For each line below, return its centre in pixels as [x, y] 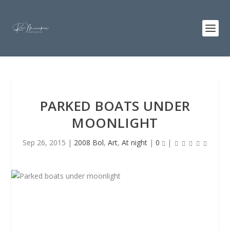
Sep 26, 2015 [44, 142]
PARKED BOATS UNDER [115, 106]
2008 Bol [89, 142]
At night [135, 142]
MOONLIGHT [115, 123]
